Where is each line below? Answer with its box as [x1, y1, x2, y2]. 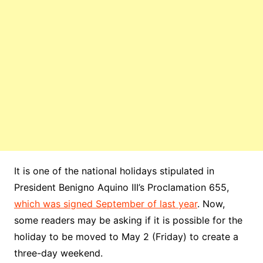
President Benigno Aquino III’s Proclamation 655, [14, 181, 229, 193]
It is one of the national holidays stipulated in [14, 164, 214, 177]
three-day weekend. [14, 247, 103, 259]
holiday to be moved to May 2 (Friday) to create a [14, 230, 238, 242]
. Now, [197, 197, 225, 210]
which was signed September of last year [14, 197, 197, 210]
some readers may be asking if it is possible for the [14, 214, 242, 226]
